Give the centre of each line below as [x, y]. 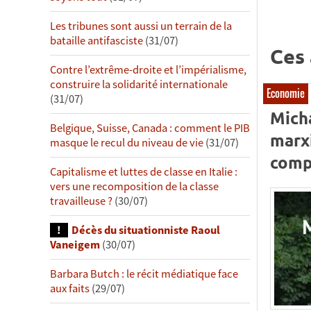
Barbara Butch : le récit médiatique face [144, 274]
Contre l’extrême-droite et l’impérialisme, [148, 70]
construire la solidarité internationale [139, 85]
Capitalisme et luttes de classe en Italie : [144, 172]
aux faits [70, 289]
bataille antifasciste [96, 41]
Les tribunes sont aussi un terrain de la [141, 26]
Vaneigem [75, 245]
